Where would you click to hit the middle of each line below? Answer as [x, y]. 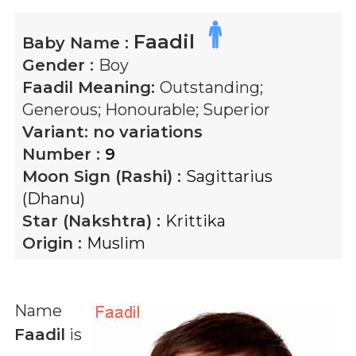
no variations [148, 132]
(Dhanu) [54, 199]
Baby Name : [78, 43]
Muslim [116, 243]
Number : [64, 154]
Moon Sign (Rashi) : [104, 176]
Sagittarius [229, 176]
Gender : [60, 65]
